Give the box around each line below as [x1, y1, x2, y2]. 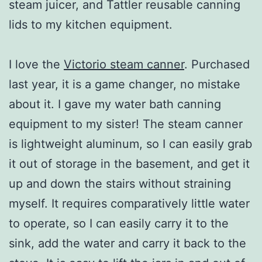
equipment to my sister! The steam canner [9, 116, 243, 131]
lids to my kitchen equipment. [9, 17, 173, 32]
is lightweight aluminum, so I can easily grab [9, 136, 252, 151]
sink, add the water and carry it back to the [9, 236, 246, 250]
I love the [9, 57, 64, 71]
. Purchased [184, 57, 250, 71]
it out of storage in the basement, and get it [9, 156, 250, 171]
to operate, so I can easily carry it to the [9, 216, 229, 230]
